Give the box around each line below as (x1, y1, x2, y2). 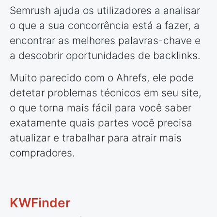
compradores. (10, 146, 75, 159)
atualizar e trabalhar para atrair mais (10, 131, 182, 144)
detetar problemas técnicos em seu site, (10, 86, 201, 99)
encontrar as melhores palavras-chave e (10, 34, 201, 46)
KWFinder (10, 195, 70, 210)
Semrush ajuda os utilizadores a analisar (10, 4, 200, 16)
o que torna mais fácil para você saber (10, 101, 191, 114)
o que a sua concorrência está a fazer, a (10, 19, 200, 31)
